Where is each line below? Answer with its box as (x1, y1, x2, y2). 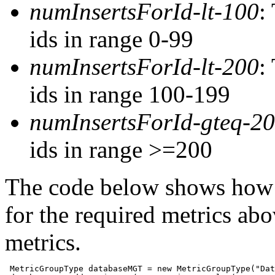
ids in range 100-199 (29, 80, 230, 107)
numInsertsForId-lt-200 (29, 53, 259, 80)
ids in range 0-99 (29, 25, 193, 52)
